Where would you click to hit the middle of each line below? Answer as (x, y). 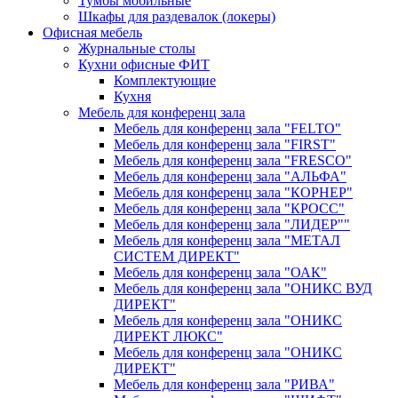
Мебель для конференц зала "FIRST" (225, 145)
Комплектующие (165, 81)
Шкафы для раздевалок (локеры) (177, 17)
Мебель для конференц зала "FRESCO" (233, 161)
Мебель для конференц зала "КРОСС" (229, 209)
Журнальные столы (137, 49)
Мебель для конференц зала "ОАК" (220, 273)
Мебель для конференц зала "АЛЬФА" (230, 177)
